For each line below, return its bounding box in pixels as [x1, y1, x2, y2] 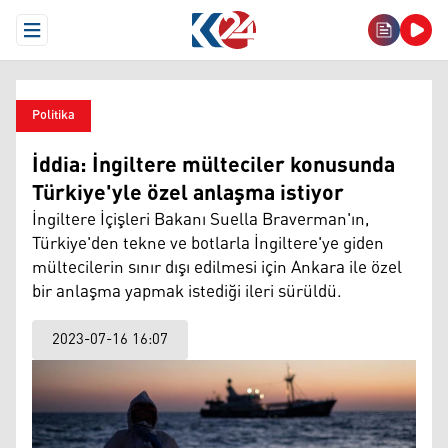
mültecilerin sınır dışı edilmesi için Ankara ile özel [32, 251, 402, 285]
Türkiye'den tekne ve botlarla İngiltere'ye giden [32, 227, 384, 261]
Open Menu [30, 23, 105, 53]
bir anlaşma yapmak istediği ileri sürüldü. [32, 275, 342, 309]
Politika [32, 103, 75, 128]
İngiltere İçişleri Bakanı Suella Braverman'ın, [32, 203, 370, 237]
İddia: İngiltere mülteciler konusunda [32, 145, 395, 187]
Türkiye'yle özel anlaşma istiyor [32, 173, 344, 215]
